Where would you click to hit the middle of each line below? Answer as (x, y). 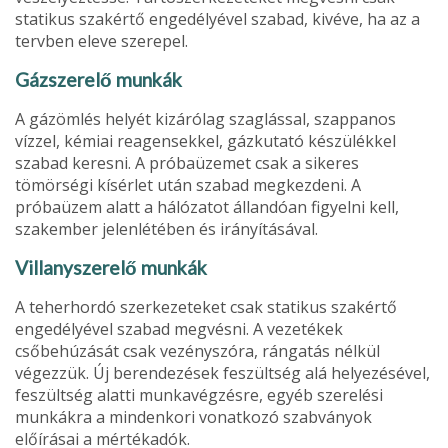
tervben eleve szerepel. (101, 40)
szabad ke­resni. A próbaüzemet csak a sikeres (187, 162)
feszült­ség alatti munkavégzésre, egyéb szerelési (199, 394)
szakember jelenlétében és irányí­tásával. (166, 228)
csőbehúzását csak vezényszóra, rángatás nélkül (197, 350)
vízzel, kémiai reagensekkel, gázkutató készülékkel (205, 140)
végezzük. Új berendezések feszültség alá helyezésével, (222, 372)
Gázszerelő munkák (98, 79)
